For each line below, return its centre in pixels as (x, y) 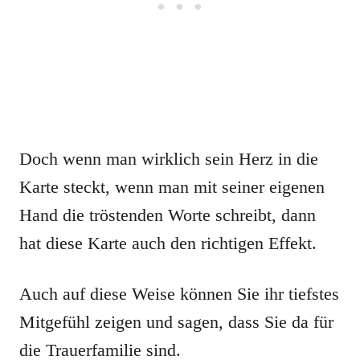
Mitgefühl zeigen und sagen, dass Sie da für (176, 322)
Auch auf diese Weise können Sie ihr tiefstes (179, 294)
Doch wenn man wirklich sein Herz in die (169, 159)
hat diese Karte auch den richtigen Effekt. (168, 243)
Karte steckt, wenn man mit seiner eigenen (172, 187)
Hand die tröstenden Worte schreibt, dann (168, 215)
